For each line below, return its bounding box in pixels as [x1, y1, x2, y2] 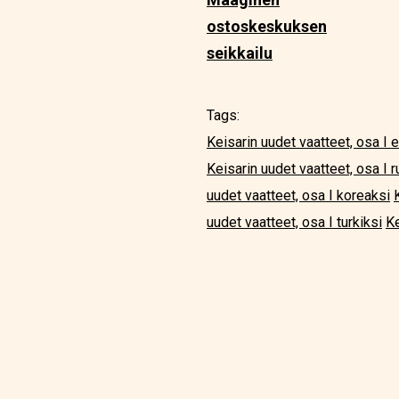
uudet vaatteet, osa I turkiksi [207, 214, 382, 232]
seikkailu [207, 44, 273, 63]
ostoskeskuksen [207, 17, 327, 37]
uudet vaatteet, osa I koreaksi [207, 187, 390, 205]
